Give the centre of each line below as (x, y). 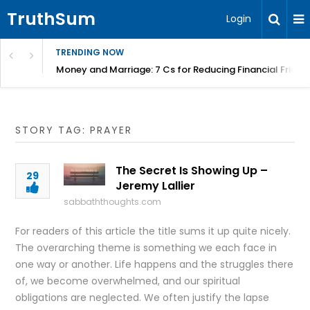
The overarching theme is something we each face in (146, 248)
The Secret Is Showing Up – (192, 171)
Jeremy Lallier (156, 186)
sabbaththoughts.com (113, 202)
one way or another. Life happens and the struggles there (155, 264)
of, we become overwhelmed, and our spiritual (128, 281)
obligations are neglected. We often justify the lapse (143, 298)
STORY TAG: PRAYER (74, 130)
